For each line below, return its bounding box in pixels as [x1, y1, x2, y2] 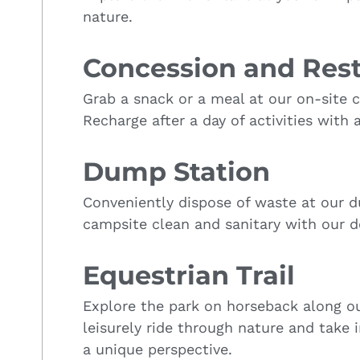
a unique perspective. [83, 340, 232, 358]
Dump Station [83, 155, 270, 187]
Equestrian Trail [83, 259, 295, 291]
